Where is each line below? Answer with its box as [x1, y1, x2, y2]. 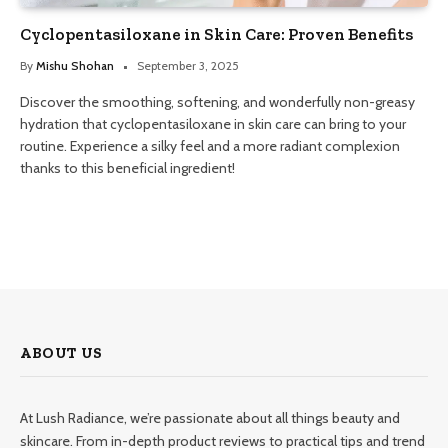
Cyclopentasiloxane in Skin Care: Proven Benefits [20, 23, 413, 44]
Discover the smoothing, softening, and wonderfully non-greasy [20, 92, 415, 111]
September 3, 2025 [137, 57, 239, 73]
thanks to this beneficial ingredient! [20, 158, 235, 177]
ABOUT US [20, 343, 103, 362]
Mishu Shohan [36, 57, 114, 73]
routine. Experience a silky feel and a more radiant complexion [20, 136, 400, 155]
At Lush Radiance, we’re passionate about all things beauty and [20, 408, 400, 427]
